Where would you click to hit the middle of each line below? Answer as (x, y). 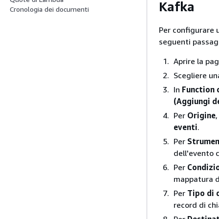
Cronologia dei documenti (49, 9)
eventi (186, 127)
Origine (201, 115)
